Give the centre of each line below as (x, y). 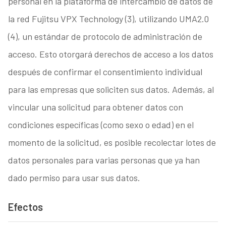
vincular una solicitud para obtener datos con (95, 107)
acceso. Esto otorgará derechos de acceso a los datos (110, 54)
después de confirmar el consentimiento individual (105, 72)
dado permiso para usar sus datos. (74, 178)
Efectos (25, 207)
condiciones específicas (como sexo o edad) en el (101, 125)
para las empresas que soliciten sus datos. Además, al (111, 90)
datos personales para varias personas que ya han (104, 160)
